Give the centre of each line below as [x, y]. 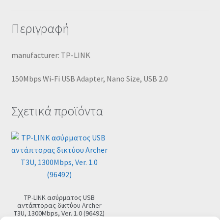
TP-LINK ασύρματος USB [59, 198]
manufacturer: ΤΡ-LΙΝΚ [51, 55]
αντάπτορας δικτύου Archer [59, 206]
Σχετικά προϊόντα [57, 111]
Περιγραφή [40, 29]
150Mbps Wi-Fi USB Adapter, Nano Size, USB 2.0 [89, 78]
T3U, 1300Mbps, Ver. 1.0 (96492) [59, 213]
